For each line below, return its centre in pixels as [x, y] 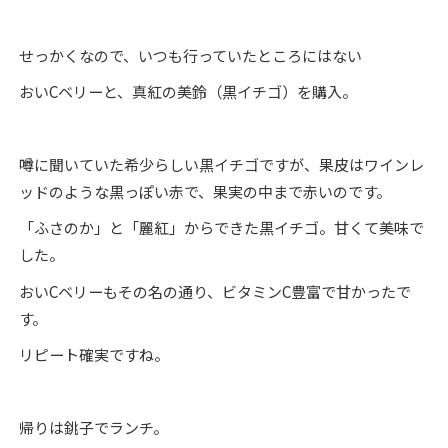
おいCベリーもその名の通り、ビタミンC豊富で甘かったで [214, 291]
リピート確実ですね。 [93, 355]
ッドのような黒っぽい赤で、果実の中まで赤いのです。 [204, 191]
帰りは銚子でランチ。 [93, 427]
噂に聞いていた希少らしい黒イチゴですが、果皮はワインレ [221, 164]
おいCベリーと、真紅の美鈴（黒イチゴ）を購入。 [187, 92]
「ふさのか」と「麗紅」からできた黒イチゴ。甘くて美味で [221, 228]
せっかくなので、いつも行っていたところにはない [190, 55]
